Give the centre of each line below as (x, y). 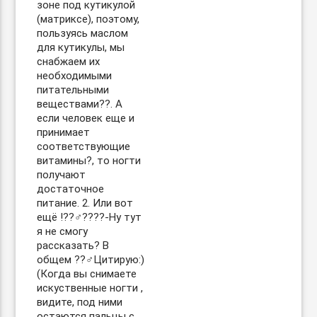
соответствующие (84, 146)
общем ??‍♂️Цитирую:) (91, 260)
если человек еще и (86, 118)
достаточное (71, 189)
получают (62, 175)
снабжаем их (69, 62)
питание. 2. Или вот (85, 203)
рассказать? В (73, 246)
